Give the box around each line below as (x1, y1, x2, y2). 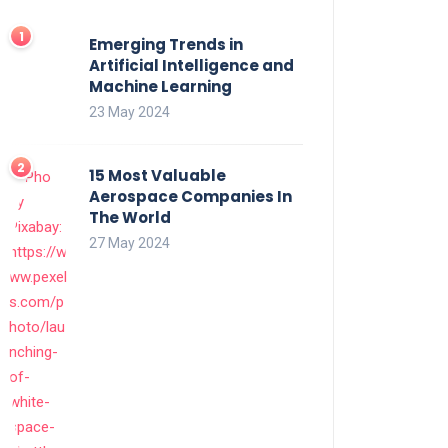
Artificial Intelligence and (89, 54, 294, 76)
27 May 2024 (89, 234, 170, 251)
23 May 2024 (89, 103, 170, 120)
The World (89, 206, 171, 228)
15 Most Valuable (89, 164, 226, 186)
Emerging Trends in (89, 33, 243, 55)
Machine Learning (89, 75, 232, 97)
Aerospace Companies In (89, 185, 292, 207)
